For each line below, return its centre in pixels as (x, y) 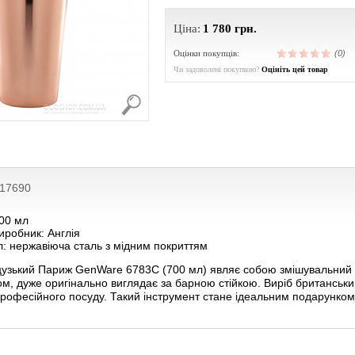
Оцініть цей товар (295, 69)
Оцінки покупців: (206, 53)
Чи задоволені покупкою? (216, 69)
